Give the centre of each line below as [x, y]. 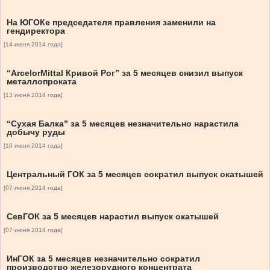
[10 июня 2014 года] [33, 146]
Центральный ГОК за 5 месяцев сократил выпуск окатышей [135, 174]
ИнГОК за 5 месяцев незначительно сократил [103, 259]
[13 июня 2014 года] [33, 95]
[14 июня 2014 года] [33, 45]
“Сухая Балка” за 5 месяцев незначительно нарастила [123, 124]
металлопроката [42, 82]
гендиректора [36, 31]
